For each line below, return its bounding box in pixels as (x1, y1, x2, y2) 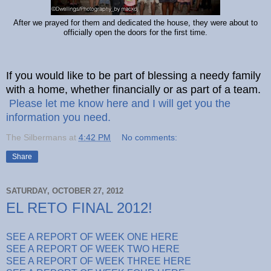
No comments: (122, 132, 178, 142)
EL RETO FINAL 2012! (6, 199, 152, 216)
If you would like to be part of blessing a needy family (6, 69, 261, 82)
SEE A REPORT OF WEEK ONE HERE (6, 231, 178, 242)
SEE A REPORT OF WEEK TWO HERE (6, 243, 180, 254)
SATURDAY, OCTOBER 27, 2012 (6, 186, 123, 196)
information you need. (6, 111, 111, 123)
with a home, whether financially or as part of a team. (6, 83, 261, 96)
